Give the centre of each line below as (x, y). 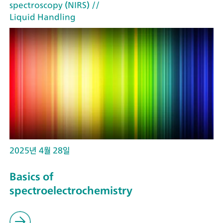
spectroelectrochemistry (71, 190)
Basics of (31, 176)
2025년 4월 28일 (40, 151)
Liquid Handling (43, 17)
